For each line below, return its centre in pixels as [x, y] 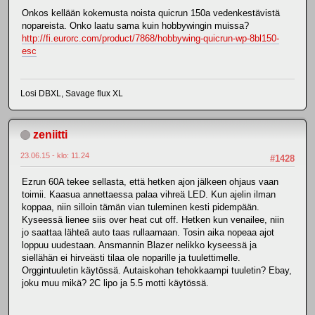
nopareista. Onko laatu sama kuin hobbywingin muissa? [135, 26]
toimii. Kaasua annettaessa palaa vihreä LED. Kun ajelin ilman [149, 194]
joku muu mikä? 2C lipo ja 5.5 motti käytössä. [115, 283]
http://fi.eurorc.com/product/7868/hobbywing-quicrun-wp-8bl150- [150, 39]
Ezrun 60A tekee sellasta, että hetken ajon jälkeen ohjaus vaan [150, 181]
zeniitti [50, 134]
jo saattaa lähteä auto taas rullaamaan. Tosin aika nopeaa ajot [148, 232]
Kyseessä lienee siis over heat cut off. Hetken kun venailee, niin [153, 219]
